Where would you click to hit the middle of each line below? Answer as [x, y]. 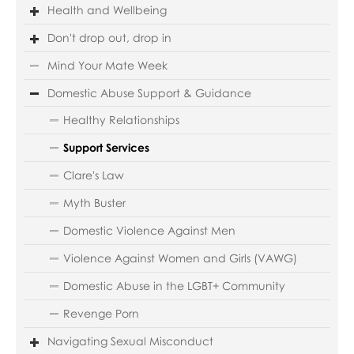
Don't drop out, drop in [109, 37]
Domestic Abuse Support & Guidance [149, 92]
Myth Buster [94, 202]
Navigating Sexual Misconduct [130, 341]
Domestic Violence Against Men [149, 230]
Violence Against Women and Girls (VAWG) [180, 258]
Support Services [106, 147]
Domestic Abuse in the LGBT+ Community [174, 285]
